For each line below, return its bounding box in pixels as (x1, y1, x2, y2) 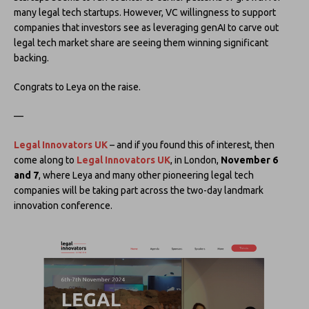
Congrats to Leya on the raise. (14, 81, 141, 92)
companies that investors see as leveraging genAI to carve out (14, 21, 279, 33)
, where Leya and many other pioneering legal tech (39, 169, 254, 181)
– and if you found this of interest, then (108, 139, 275, 150)
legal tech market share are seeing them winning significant (14, 37, 268, 48)
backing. (14, 52, 49, 63)
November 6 (221, 154, 278, 166)
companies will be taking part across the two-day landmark (14, 184, 263, 196)
